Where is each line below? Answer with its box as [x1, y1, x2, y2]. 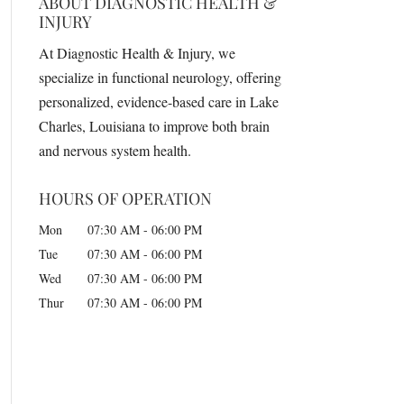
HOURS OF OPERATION [38, 187, 212, 209]
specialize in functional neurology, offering [38, 67, 281, 87]
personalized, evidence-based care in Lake [38, 91, 279, 111]
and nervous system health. [38, 140, 191, 160]
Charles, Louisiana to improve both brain [38, 115, 270, 135]
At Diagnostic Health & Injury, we [38, 42, 235, 62]
